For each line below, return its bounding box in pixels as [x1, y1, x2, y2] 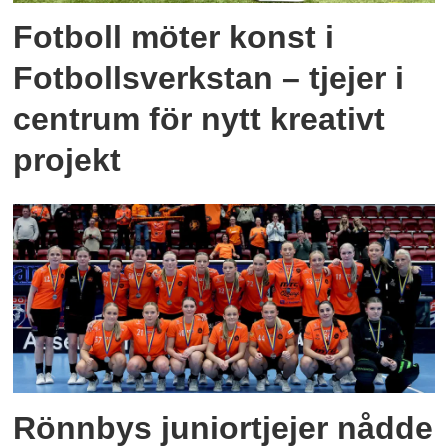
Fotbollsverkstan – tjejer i [13, 59, 405, 96]
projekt [13, 141, 122, 178]
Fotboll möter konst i [13, 18, 335, 55]
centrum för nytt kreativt [13, 100, 386, 137]
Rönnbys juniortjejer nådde [13, 409, 434, 446]
